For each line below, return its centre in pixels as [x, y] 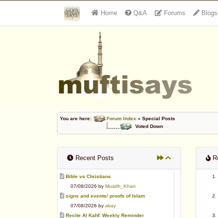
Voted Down [149, 127]
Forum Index [121, 118]
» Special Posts [157, 118]
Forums [174, 13]
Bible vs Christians [88, 177]
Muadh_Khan [120, 186]
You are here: [76, 118]
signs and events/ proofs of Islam [105, 196]
